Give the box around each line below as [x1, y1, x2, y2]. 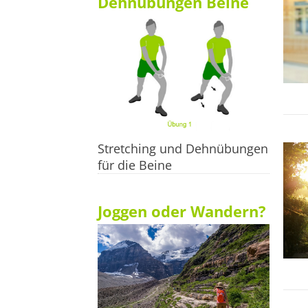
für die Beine [98, 156, 172, 173]
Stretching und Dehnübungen [98, 140, 268, 157]
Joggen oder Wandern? [98, 200, 266, 221]
